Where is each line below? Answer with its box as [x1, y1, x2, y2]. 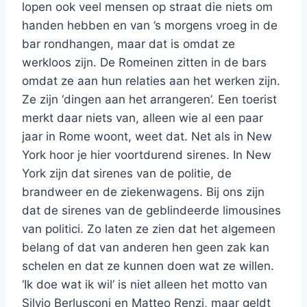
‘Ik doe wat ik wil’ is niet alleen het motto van [22, 278, 267, 292]
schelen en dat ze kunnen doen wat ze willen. [22, 259, 274, 273]
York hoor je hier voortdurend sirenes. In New [22, 148, 271, 162]
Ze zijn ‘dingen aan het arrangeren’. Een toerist [22, 93, 277, 107]
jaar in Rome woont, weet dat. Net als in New [22, 130, 272, 144]
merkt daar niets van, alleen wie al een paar [22, 111, 263, 125]
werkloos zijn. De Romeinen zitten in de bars [22, 56, 267, 70]
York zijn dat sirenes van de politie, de [22, 167, 232, 181]
